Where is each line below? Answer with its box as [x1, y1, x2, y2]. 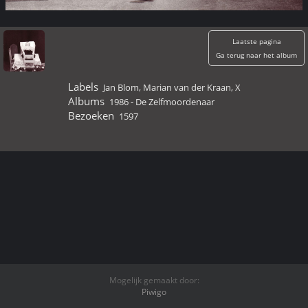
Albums [67, 94, 104, 108]
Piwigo [142, 286, 166, 298]
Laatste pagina [232, 36, 281, 46]
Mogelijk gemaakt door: [109, 274, 199, 286]
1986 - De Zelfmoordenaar [109, 96, 214, 108]
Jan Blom [103, 81, 139, 93]
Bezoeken [67, 109, 114, 122]
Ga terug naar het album [216, 50, 297, 60]
